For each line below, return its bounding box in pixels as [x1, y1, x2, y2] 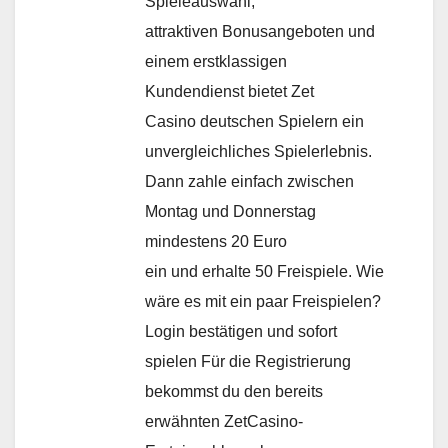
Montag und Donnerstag [145, 202, 316, 220]
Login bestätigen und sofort [145, 322, 337, 340]
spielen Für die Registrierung [145, 352, 351, 370]
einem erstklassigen [145, 52, 287, 70]
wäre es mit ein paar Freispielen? [145, 292, 381, 310]
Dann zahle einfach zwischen [145, 172, 354, 190]
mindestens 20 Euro [145, 232, 287, 250]
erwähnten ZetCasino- [145, 412, 303, 430]
